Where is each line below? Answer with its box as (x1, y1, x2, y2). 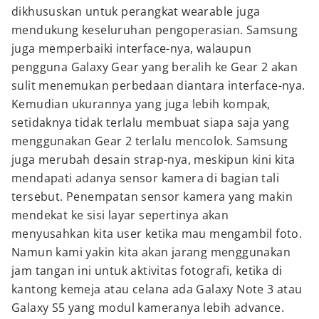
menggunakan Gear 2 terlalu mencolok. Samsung (11, 133, 288, 149)
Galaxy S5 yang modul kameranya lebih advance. (11, 300, 284, 315)
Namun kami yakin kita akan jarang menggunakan (11, 244, 291, 260)
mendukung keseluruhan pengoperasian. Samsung (11, 22, 298, 38)
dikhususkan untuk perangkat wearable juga (11, 4, 261, 19)
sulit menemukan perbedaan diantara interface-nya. (11, 78, 305, 93)
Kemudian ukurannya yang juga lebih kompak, (11, 96, 271, 112)
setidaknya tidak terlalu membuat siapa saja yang (11, 115, 290, 130)
